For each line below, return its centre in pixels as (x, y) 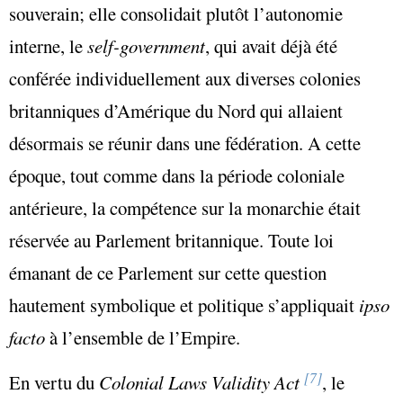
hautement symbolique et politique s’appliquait (184, 305)
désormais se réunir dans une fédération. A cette (185, 143)
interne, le (48, 46)
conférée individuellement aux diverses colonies (185, 79)
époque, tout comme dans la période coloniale (177, 176)
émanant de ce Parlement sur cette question (168, 273)
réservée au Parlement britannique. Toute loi (171, 241)
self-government (146, 46)
